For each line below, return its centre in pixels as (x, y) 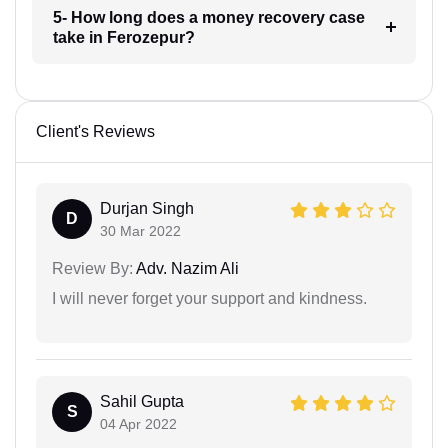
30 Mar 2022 (140, 231)
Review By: (92, 268)
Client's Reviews (95, 131)
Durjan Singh (147, 208)
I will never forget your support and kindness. (209, 298)
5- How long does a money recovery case (208, 17)
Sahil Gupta (142, 401)
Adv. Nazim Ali (186, 268)
